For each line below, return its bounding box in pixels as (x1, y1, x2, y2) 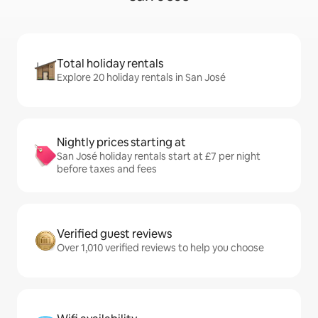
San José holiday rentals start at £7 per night (57, 150, 261, 163)
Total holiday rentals (57, 56, 163, 72)
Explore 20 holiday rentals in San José (57, 71, 226, 84)
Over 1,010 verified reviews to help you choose (57, 241, 264, 255)
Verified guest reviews (57, 226, 172, 242)
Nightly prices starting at (57, 135, 186, 150)
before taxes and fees (57, 163, 157, 176)
